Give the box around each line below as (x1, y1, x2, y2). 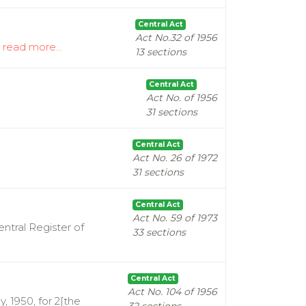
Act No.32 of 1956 (135, 31, 217, 44)
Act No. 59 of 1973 (133, 212, 217, 224)
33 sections (133, 226, 186, 238)
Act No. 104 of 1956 (128, 286, 217, 298)
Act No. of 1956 (146, 92, 217, 104)
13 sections (135, 46, 186, 58)
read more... (3, 40, 62, 53)
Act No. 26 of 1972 (133, 152, 217, 164)
